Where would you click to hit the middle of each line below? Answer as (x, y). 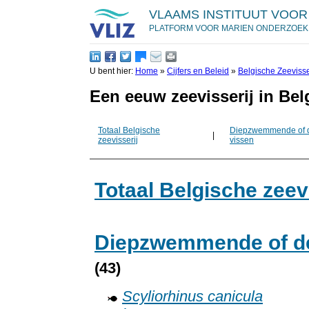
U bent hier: (112, 71)
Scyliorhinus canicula (192, 297)
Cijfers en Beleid (198, 71)
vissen (242, 140)
